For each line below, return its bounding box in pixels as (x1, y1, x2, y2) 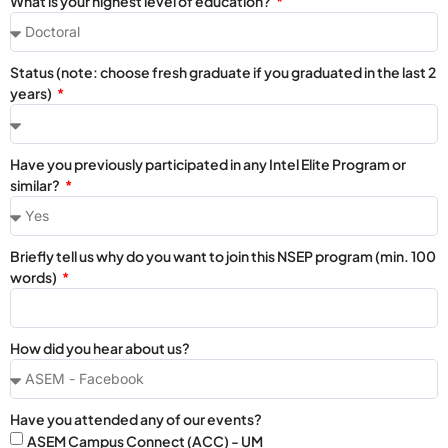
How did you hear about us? (10, 338, 190, 357)
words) (10, 267, 59, 286)
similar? (10, 175, 62, 194)
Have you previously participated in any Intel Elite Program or (10, 154, 406, 173)
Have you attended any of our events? (10, 409, 262, 428)
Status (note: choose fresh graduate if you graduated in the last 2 (10, 62, 436, 81)
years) (10, 83, 54, 102)
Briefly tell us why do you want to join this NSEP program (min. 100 (10, 246, 436, 265)
